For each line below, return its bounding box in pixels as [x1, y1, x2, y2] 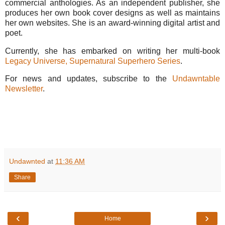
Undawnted [9, 157, 45, 165]
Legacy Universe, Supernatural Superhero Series [5, 56, 180, 65]
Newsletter [5, 84, 43, 93]
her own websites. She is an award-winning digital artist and [5, 18, 220, 27]
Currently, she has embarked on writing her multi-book [5, 46, 220, 55]
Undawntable [172, 74, 220, 83]
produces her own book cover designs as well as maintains [5, 8, 220, 17]
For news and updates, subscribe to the [5, 74, 172, 83]
